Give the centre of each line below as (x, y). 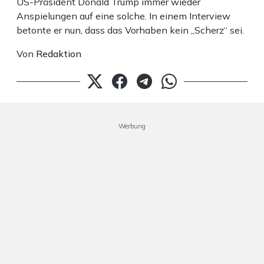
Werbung (132, 126)
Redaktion (59, 54)
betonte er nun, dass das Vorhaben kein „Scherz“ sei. (130, 30)
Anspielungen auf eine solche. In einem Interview (123, 16)
